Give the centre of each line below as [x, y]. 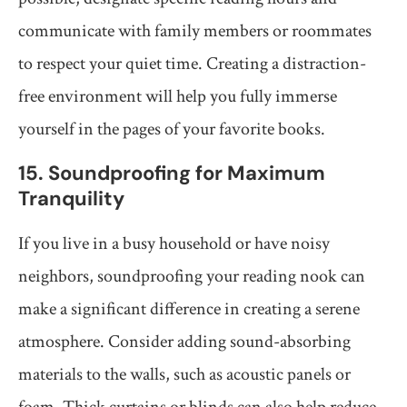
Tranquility [71, 199]
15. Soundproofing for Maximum [172, 174]
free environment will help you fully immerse [178, 97]
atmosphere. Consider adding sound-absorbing [184, 342]
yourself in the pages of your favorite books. [172, 129]
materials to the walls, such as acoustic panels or [184, 375]
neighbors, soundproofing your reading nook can [192, 277]
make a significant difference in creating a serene [189, 309]
